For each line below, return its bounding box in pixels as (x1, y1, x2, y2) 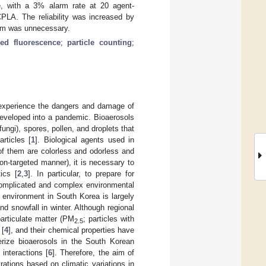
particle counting (67, 37, 132, 47)
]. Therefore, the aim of (52, 248, 135, 257)
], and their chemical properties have (8, 225, 135, 235)
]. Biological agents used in (35, 135, 134, 144)
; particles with (83, 214, 134, 223)
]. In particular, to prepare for (27, 169, 134, 178)
